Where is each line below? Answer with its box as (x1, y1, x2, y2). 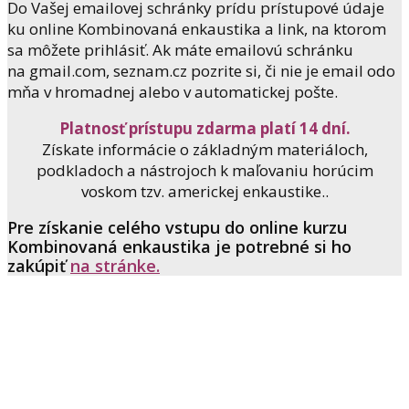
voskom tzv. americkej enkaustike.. (80, 180, 329, 202)
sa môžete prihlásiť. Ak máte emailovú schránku (7, 38, 353, 60)
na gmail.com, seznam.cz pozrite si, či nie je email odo (7, 59, 395, 81)
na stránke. (70, 254, 160, 277)
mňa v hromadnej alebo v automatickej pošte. (7, 80, 338, 102)
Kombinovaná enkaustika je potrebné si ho (7, 235, 351, 257)
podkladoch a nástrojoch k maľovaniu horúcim (36, 159, 373, 181)
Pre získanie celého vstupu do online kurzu (7, 215, 347, 238)
